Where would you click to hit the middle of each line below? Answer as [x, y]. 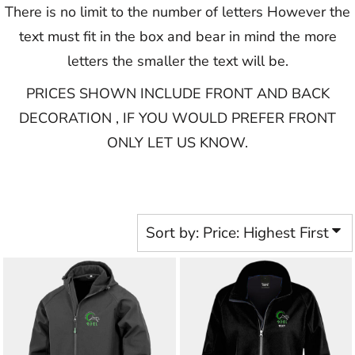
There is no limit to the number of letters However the [177, 12]
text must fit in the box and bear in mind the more [177, 36]
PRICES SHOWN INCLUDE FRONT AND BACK [177, 94]
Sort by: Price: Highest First [237, 233]
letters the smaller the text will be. [177, 61]
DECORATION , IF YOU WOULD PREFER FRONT [177, 118]
